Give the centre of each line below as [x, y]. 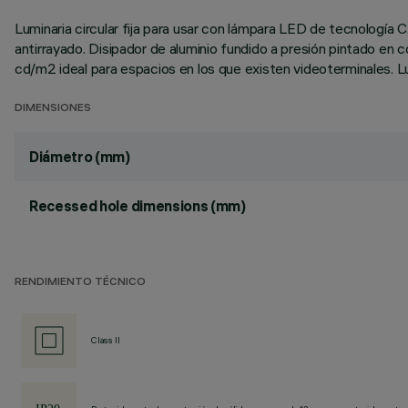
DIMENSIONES [53, 109]
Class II [106, 340]
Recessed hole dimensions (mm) [138, 206]
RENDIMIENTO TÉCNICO [80, 283]
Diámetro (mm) [80, 157]
